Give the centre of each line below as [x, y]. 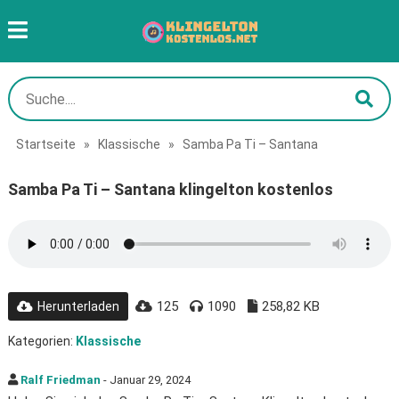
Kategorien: [41, 341]
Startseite [45, 144]
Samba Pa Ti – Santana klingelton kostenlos [170, 189]
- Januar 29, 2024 [145, 380]
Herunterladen [78, 306]
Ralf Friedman [60, 380]
